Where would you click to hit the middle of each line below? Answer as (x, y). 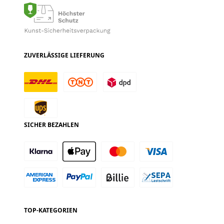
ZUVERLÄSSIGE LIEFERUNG (64, 55)
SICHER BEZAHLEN (51, 125)
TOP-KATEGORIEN (51, 210)
